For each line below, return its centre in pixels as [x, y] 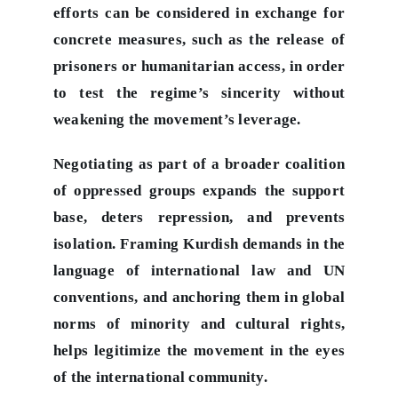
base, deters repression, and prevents [199, 217]
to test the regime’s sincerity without [199, 92]
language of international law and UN [199, 270]
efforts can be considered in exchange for [199, 12]
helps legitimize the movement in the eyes [199, 350]
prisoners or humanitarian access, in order [199, 66]
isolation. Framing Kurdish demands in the [199, 243]
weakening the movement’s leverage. [177, 119]
